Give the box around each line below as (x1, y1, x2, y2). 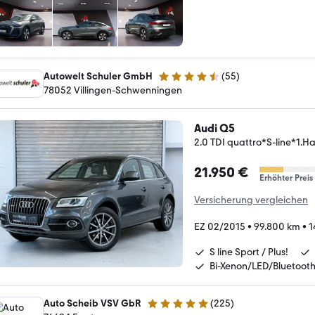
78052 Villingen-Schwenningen (44, 84, 182, 96)
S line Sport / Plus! (210, 246, 288, 258)
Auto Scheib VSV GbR (44, 297, 141, 309)
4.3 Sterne (157, 76, 202, 89)
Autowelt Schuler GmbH (44, 70, 153, 82)
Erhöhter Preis (259, 173, 313, 183)
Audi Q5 (194, 122, 235, 135)
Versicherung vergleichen (194, 194, 308, 206)
